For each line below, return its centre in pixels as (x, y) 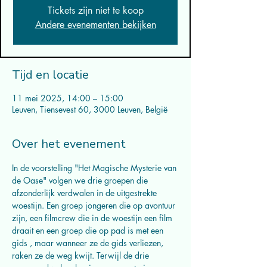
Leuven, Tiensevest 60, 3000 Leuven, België (90, 109)
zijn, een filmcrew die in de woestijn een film (93, 218)
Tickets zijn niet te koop (95, 10)
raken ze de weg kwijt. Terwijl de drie (82, 255)
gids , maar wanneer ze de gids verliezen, (89, 243)
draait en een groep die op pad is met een (89, 230)
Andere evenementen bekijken (95, 25)
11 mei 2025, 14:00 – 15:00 (68, 98)
